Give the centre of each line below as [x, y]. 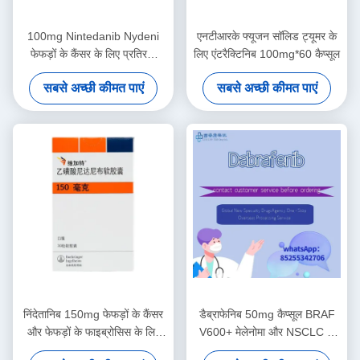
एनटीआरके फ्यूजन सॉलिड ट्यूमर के [267, 37]
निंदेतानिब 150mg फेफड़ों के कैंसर [93, 315]
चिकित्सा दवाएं [93, 72]
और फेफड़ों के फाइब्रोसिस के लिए [93, 332]
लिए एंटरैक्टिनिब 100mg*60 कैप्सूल [267, 54]
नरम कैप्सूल [93, 350]
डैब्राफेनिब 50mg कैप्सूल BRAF [267, 315]
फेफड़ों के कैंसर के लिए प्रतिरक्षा [93, 54]
